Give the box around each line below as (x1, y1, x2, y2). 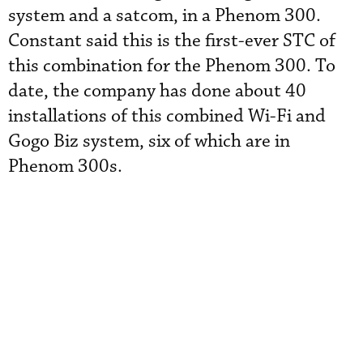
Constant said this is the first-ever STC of (8, 29, 335, 53)
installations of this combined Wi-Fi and (8, 105, 326, 128)
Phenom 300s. (8, 155, 122, 178)
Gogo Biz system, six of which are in (8, 130, 290, 153)
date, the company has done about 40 (8, 79, 306, 103)
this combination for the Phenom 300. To (8, 54, 335, 78)
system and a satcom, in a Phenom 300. (8, 4, 321, 28)
